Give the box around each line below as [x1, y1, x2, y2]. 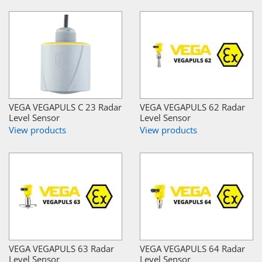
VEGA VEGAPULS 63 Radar [9, 242, 114, 254]
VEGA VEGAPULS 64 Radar [140, 242, 245, 254]
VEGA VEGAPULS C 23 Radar [9, 101, 122, 113]
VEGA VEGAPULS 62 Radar [140, 101, 245, 113]
